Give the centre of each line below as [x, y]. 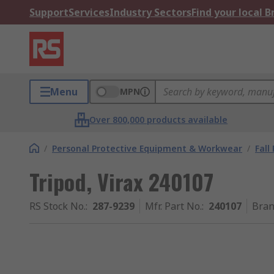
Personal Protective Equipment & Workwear [147, 148]
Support [49, 12]
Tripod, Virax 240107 [121, 181]
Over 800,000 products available [159, 120]
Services [89, 12]
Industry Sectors [150, 12]
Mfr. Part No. [173, 206]
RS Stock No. [57, 206]
